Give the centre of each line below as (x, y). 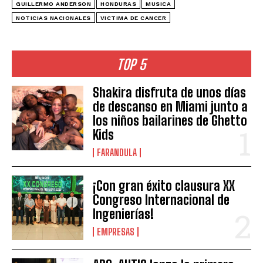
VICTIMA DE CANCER (133, 18)
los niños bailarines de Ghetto (170, 120)
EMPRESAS (116, 231)
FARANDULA (117, 152)
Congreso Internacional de (161, 200)
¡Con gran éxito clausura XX (164, 186)
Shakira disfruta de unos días (170, 92)
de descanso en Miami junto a (171, 106)
